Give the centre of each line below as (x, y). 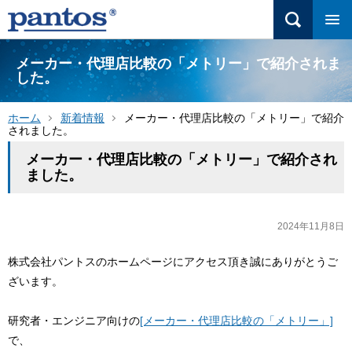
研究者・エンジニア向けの (74, 321)
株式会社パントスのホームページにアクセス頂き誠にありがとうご (173, 262)
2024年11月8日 (311, 226)
